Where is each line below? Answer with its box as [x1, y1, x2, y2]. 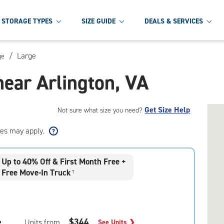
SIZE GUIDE [81, 16, 115, 26]
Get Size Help [144, 104, 190, 115]
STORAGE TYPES [1, 16, 52, 26]
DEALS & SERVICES [144, 16, 203, 26]
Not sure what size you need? [57, 105, 145, 115]
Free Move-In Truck [1, 167, 71, 178]
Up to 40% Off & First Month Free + [1, 156, 126, 167]
